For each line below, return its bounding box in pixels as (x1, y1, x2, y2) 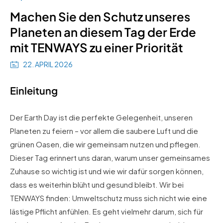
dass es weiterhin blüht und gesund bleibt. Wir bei (10, 179, 184, 189)
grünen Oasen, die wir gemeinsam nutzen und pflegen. (10, 139, 201, 149)
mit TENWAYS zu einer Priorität (10, 39, 183, 55)
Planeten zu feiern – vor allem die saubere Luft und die (10, 125, 198, 135)
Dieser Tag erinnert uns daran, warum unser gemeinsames (10, 152, 210, 162)
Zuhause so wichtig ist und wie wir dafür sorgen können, (10, 166, 204, 176)
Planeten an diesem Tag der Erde (10, 24, 196, 39)
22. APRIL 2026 (23, 60, 73, 69)
